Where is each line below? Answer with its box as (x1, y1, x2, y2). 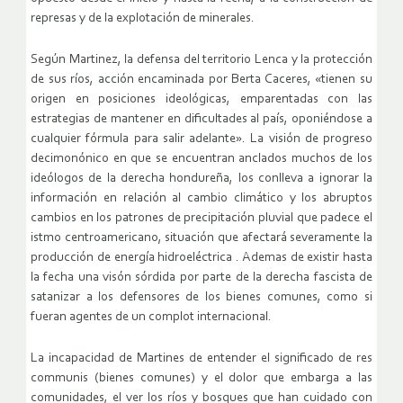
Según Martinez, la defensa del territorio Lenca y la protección (31, 53, 372, 67)
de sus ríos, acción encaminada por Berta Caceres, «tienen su (31, 73, 372, 87)
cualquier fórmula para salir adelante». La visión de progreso (31, 132, 372, 147)
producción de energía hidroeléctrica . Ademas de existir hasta (31, 251, 372, 265)
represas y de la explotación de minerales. (31, 12, 255, 26)
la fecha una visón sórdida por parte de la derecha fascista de (31, 271, 372, 285)
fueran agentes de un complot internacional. (31, 310, 272, 325)
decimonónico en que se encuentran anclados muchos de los (31, 152, 372, 166)
